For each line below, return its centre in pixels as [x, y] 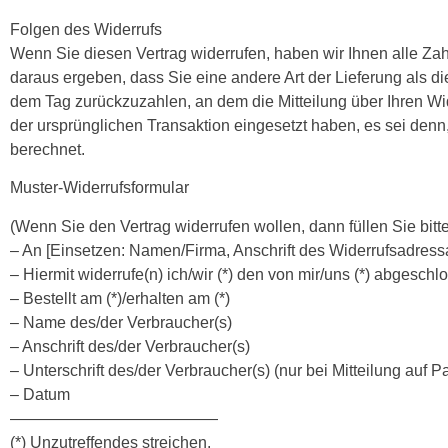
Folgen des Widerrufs [86, 29]
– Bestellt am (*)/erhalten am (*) [120, 298]
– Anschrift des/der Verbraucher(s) [130, 346]
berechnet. [47, 149]
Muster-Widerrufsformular [99, 188]
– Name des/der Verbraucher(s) [121, 322]
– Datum [40, 394]
